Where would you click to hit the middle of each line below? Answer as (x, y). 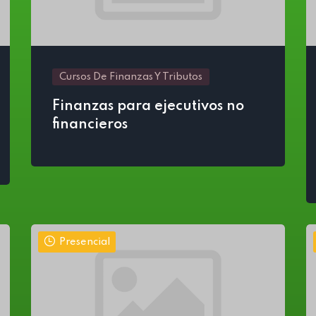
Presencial (85, 242)
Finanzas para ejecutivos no (148, 107)
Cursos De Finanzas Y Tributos (131, 77)
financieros (90, 125)
